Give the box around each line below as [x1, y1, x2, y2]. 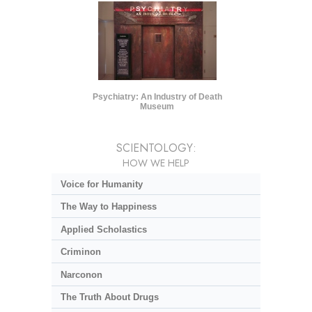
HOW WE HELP [123, 155, 189, 170]
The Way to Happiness [60, 201, 157, 212]
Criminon [60, 247, 101, 258]
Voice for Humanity [60, 178, 143, 189]
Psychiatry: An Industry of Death [92, 91, 222, 102]
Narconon [60, 269, 102, 280]
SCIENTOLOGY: [116, 139, 196, 156]
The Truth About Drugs [60, 292, 159, 303]
